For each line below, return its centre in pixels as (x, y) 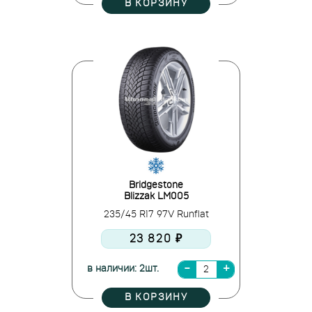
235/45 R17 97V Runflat (156, 214)
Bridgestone (156, 185)
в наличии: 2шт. (123, 269)
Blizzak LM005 (156, 196)
